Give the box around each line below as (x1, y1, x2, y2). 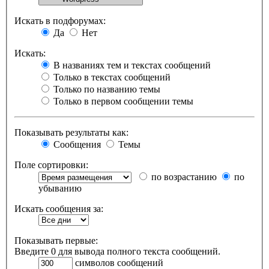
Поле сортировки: (14, 159, 88, 170)
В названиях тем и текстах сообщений (51, 59, 211, 70)
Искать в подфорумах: (14, 15, 106, 26)
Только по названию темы (51, 83, 160, 94)
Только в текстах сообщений (51, 71, 171, 82)
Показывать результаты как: (14, 127, 128, 138)
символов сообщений (73, 257, 163, 268)
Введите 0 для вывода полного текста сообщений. (14, 246, 220, 256)
